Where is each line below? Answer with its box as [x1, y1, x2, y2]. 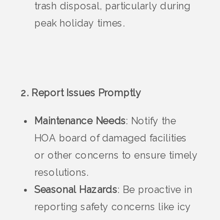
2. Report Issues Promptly [21, 87, 142, 99]
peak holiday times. [34, 18, 125, 29]
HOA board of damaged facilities [34, 133, 187, 144]
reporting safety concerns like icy [34, 201, 192, 213]
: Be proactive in [117, 184, 192, 196]
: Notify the [126, 115, 176, 127]
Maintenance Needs [34, 115, 126, 127]
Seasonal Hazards [34, 184, 117, 196]
